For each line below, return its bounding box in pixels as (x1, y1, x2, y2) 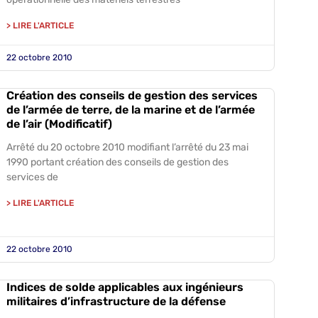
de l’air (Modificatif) (6, 117, 112, 131)
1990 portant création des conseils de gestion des (6, 156, 229, 168)
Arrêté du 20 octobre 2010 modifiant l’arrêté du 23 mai (6, 141, 248, 153)
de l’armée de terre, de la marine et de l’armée (6, 103, 255, 116)
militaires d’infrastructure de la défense (6, 295, 226, 308)
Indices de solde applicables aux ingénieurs (6, 280, 243, 294)
